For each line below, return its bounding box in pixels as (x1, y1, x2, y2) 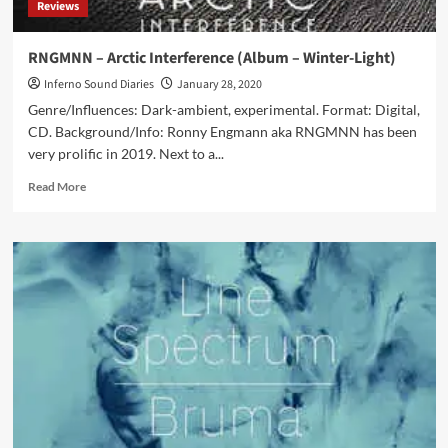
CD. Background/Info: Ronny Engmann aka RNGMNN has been (27, 123, 417, 140)
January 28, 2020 (176, 76, 262, 93)
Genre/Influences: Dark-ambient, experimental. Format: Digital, (27, 101, 420, 118)
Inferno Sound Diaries (43, 76, 154, 93)
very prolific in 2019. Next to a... (27, 145, 224, 162)
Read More (27, 179, 86, 194)
